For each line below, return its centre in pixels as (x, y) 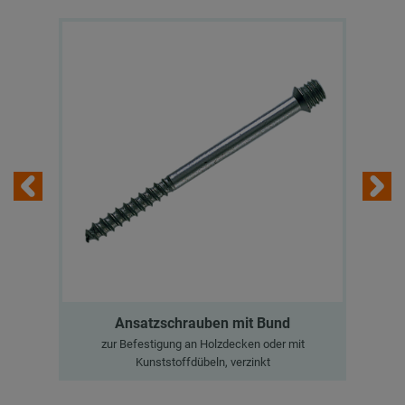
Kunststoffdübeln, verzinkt (202, 362)
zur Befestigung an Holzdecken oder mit (202, 344)
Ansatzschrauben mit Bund (202, 323)
